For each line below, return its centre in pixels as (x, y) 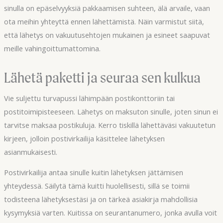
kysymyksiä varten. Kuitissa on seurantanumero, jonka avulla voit (110, 213)
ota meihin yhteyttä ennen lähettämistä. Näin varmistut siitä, (104, 22)
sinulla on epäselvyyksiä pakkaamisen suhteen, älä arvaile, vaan (107, 8)
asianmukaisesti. (30, 152)
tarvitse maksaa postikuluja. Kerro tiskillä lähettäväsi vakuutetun (110, 125)
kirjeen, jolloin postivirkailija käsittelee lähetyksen (84, 138)
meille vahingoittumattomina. (52, 49)
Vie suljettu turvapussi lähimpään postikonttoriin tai (89, 98)
